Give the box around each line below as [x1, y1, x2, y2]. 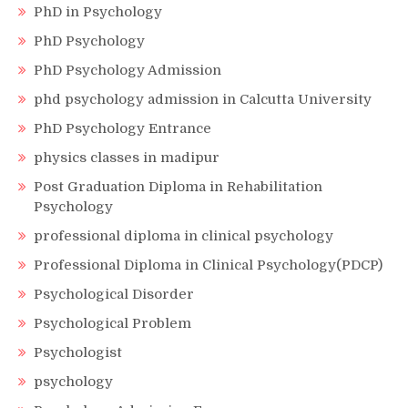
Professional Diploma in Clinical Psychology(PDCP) [34, 257, 382, 273]
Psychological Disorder [34, 286, 194, 302]
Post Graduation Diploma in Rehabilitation [34, 178, 322, 195]
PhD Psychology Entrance [34, 120, 211, 137]
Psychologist [34, 344, 122, 361]
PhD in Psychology [34, 4, 162, 20]
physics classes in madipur [34, 149, 219, 166]
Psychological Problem [34, 315, 191, 331]
